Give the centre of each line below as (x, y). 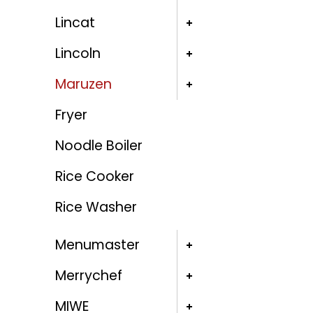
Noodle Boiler (99, 146)
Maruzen (83, 85)
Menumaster (97, 245)
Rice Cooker (94, 177)
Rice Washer (96, 208)
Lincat (75, 23)
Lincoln (78, 54)
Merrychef (88, 276)
